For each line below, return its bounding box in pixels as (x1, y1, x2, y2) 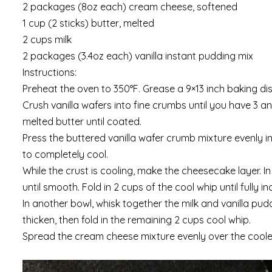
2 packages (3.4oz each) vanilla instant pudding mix (22, 49, 253, 62)
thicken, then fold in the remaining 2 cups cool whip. (22, 213, 251, 226)
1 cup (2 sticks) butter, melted (22, 16, 154, 29)
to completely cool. (22, 148, 108, 160)
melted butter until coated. (22, 115, 141, 127)
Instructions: (22, 66, 76, 78)
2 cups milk (22, 33, 72, 46)
